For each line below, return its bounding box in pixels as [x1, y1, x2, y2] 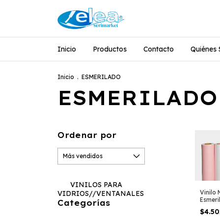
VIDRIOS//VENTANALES [57, 189, 144, 198]
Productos [93, 44, 127, 54]
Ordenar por [57, 130, 116, 140]
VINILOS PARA [68, 180, 122, 189]
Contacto [143, 44, 174, 54]
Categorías [57, 197, 110, 208]
